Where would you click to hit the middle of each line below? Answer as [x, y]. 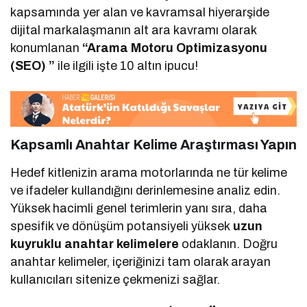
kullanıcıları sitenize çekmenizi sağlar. [115, 280]
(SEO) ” [34, 65]
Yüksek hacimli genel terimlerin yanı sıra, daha [139, 209]
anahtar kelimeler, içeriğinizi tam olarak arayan [141, 262]
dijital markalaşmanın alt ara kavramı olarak [134, 30]
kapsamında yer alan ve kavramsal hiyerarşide [140, 12]
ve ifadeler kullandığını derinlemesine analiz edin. [146, 191]
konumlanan [47, 48]
